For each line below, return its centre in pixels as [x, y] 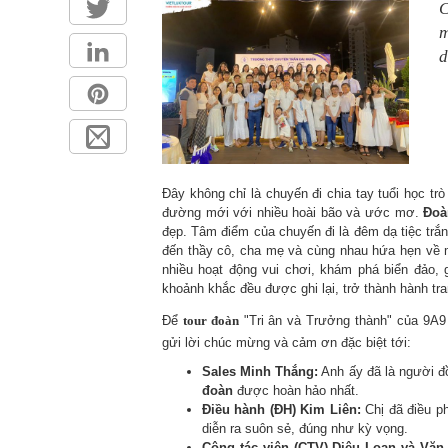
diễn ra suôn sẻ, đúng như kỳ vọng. [305, 428]
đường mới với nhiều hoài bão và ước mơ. [293, 212]
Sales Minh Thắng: [260, 371]
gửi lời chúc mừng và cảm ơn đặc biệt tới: [287, 342]
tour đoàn [210, 320]
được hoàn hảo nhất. [296, 390]
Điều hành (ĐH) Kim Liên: [281, 409]
